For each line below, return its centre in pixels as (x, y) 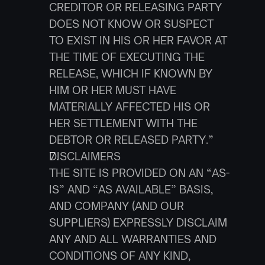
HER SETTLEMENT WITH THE (123, 123)
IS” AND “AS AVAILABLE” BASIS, (131, 189)
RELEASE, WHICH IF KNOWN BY (130, 73)
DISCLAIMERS (85, 156)
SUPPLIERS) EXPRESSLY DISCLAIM (138, 222)
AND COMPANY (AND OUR (116, 206)
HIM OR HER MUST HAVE (112, 90)
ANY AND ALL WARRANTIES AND (132, 239)
